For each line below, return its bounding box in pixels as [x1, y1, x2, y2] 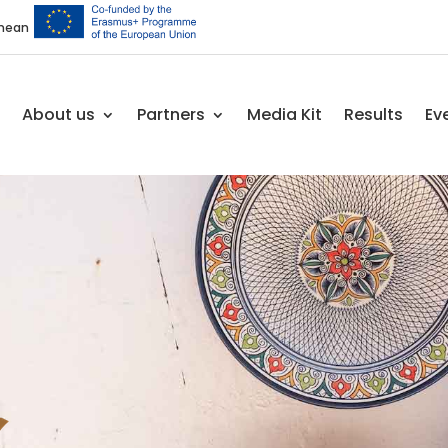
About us [21, 103, 95, 126]
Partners [136, 103, 205, 126]
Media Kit [246, 103, 322, 126]
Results [343, 103, 403, 126]
